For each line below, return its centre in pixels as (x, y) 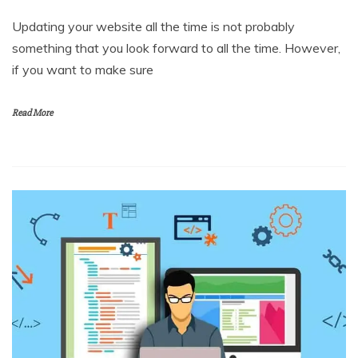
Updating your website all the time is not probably (153, 26)
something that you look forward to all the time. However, (176, 48)
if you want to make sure (83, 70)
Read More (32, 113)
